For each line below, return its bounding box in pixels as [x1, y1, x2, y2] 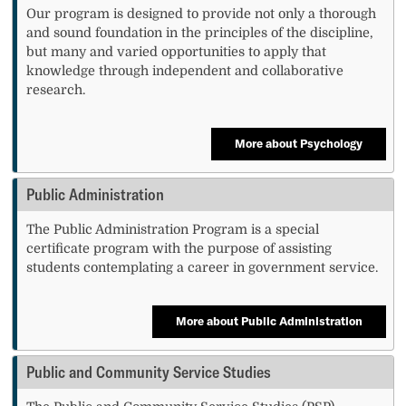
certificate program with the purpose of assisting [26, 240, 333, 256]
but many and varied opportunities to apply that [26, 43, 327, 59]
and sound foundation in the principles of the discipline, [26, 24, 374, 40]
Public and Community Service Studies [26, 361, 272, 382]
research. [26, 82, 86, 97]
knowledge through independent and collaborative [26, 63, 344, 78]
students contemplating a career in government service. [26, 259, 379, 275]
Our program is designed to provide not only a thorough [26, 5, 377, 21]
